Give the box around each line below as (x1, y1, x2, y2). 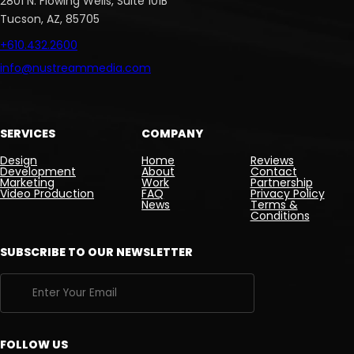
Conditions (250, 207, 310, 224)
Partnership (250, 174, 313, 190)
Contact (250, 163, 297, 179)
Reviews (250, 152, 294, 168)
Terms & (250, 196, 298, 213)
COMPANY (141, 125, 204, 141)
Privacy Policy (250, 185, 325, 201)
